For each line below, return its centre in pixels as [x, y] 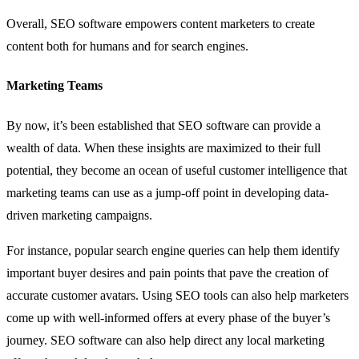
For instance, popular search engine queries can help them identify [173, 250]
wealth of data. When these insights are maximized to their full [163, 147]
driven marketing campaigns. [79, 215]
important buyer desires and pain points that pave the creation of [167, 272]
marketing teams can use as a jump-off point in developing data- [167, 192]
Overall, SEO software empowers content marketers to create [161, 24]
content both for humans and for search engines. [127, 46]
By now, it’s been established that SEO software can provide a [163, 125]
